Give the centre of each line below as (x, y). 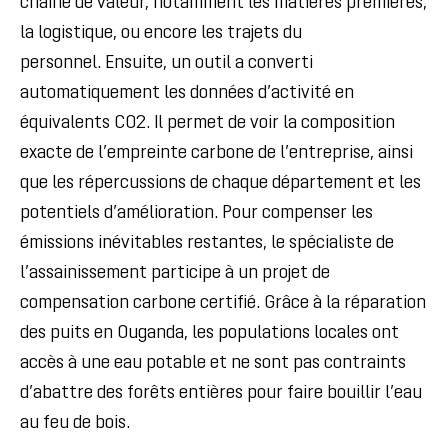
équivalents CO (78, 123)
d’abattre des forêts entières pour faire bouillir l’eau (221, 393)
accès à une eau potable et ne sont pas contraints (213, 363)
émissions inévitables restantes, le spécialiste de (207, 243)
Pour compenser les (297, 213)
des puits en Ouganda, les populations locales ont (209, 333)
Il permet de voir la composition (274, 123)
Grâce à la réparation (345, 303)
